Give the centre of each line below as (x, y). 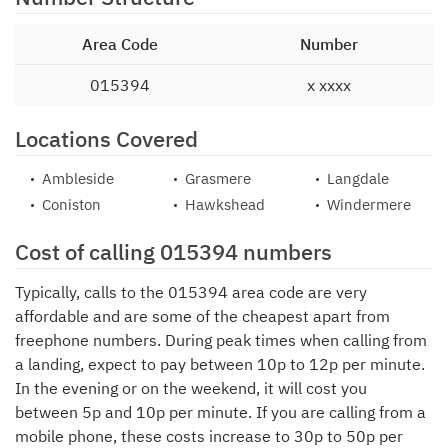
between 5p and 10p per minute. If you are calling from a (220, 412)
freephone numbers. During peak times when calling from (221, 340)
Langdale (358, 178)
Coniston (71, 204)
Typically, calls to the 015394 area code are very (191, 292)
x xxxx (328, 85)
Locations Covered (106, 138)
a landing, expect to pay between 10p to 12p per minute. (220, 364)
